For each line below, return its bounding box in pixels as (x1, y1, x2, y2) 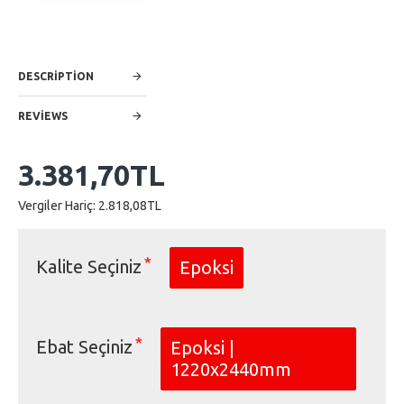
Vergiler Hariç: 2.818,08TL (18, 198, 161, 213)
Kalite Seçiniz (36, 256, 142, 277)
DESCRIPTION (18, 70, 94, 82)
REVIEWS (18, 110, 68, 122)
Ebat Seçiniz (36, 336, 133, 357)
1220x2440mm (170, 359, 291, 380)
